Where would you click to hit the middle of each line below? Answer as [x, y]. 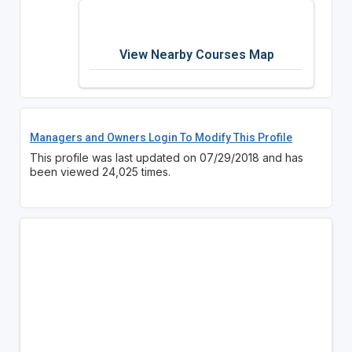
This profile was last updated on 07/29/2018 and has [166, 157]
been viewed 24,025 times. [100, 171]
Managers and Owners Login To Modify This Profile [161, 137]
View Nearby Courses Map [196, 54]
